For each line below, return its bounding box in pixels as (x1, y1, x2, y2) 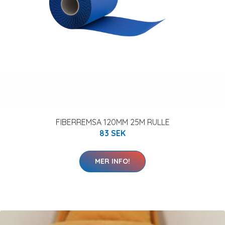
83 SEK (99, 128, 126, 138)
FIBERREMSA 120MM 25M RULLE (55, 117, 170, 127)
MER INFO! (95, 157, 130, 166)
